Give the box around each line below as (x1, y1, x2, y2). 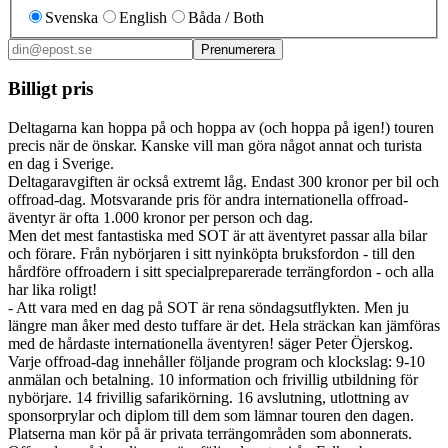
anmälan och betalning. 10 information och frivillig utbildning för (8, 370, 418, 388)
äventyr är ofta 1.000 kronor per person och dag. (8, 208, 313, 226)
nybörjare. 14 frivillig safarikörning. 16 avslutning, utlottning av (8, 388, 409, 406)
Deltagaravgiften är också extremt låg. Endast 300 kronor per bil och (8, 172, 439, 190)
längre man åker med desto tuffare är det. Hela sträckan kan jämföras (8, 316, 440, 334)
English (119, 8, 167, 26)
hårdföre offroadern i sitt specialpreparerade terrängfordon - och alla (8, 262, 434, 280)
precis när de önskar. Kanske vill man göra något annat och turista (8, 136, 422, 154)
